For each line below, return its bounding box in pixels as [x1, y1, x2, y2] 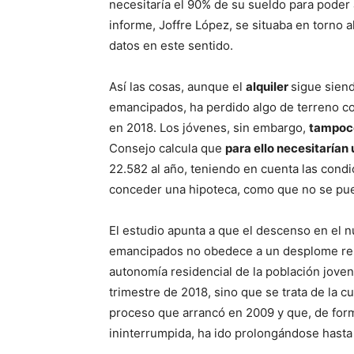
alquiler [246, 79, 291, 94]
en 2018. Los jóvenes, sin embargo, [109, 120, 309, 135]
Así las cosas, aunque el [109, 79, 246, 94]
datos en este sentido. [109, 38, 233, 53]
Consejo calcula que [109, 141, 225, 156]
